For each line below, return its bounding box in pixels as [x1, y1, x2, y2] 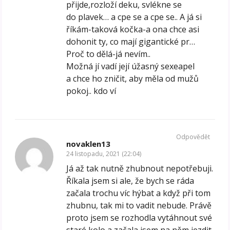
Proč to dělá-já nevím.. [66, 48, 151, 60]
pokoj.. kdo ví [66, 85, 117, 97]
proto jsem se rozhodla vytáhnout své [66, 212, 213, 224]
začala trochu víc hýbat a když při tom [66, 187, 211, 199]
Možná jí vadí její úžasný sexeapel [66, 61, 195, 72]
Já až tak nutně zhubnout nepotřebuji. [66, 163, 214, 175]
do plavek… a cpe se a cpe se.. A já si [66, 11, 202, 23]
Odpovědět [176, 132, 210, 142]
